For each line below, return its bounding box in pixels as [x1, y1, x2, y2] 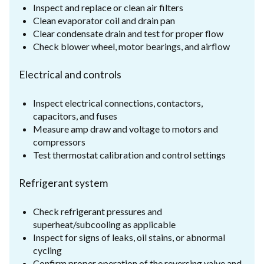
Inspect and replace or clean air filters [33, 1, 183, 13]
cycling [33, 244, 62, 256]
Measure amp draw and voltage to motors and [33, 123, 218, 134]
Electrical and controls [19, 68, 121, 81]
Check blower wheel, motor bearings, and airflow [33, 40, 230, 52]
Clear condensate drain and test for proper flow [33, 27, 223, 39]
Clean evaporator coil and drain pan [33, 14, 175, 26]
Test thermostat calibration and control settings [33, 148, 226, 160]
